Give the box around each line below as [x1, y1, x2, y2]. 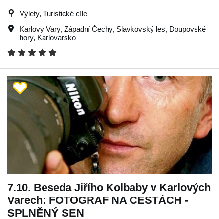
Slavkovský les [116, 24, 165, 33]
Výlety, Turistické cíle [20, 9, 87, 18]
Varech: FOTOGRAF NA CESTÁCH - [7, 194, 188, 206]
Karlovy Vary [20, 24, 60, 33]
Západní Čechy [64, 24, 112, 33]
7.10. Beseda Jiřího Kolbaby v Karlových [7, 181, 211, 194]
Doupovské [169, 24, 206, 33]
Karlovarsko [37, 33, 76, 42]
